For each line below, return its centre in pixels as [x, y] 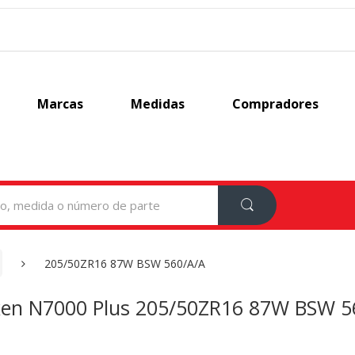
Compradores [276, 104]
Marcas [61, 104]
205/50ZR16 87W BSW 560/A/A [125, 263]
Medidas [158, 104]
